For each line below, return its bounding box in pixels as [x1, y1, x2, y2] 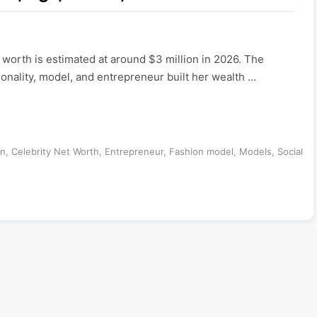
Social [277, 145, 303, 157]
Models [238, 145, 272, 157]
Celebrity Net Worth [11, 145, 99, 157]
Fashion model [168, 145, 234, 157]
